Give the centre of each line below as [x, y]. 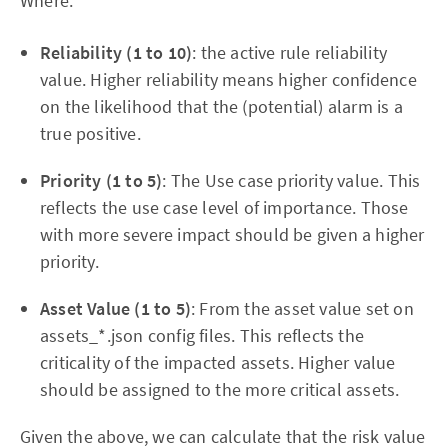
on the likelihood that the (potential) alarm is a [221, 107]
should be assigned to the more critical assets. [220, 390]
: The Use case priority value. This [291, 181]
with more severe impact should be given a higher [232, 235]
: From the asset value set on [302, 309]
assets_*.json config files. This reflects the [202, 336]
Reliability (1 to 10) [116, 53]
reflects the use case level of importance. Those [224, 208]
